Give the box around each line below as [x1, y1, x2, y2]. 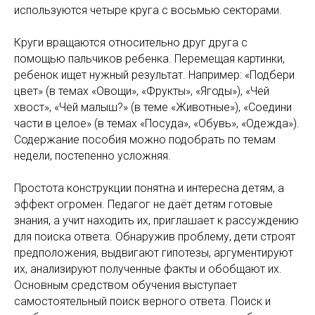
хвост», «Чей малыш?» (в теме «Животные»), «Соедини [14, 101, 292, 114]
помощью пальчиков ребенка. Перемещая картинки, [14, 52, 285, 65]
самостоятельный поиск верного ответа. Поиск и [14, 295, 271, 308]
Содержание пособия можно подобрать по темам [14, 133, 276, 146]
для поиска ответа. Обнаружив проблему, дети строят [14, 230, 295, 243]
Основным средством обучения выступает [14, 278, 237, 292]
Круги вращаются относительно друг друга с [14, 36, 247, 49]
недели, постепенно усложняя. [14, 149, 171, 162]
